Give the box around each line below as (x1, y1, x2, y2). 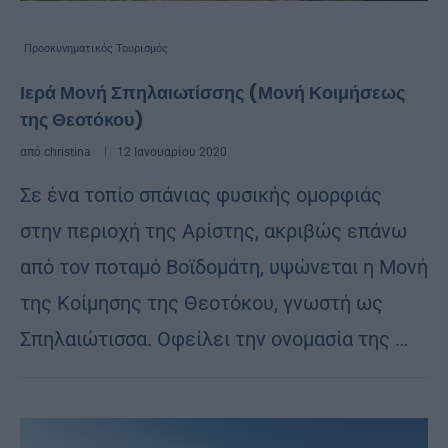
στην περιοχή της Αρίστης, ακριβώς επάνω (20, 218, 407, 243)
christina (44, 144, 91, 159)
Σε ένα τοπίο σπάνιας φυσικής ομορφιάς (20, 182, 382, 207)
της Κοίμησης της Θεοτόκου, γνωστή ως (20, 290, 383, 315)
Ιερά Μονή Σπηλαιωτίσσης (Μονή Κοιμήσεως (20, 79, 405, 105)
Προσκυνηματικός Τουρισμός (24, 41, 168, 55)
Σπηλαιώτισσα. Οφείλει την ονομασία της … (20, 326, 408, 351)
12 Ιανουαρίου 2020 (117, 144, 227, 159)
